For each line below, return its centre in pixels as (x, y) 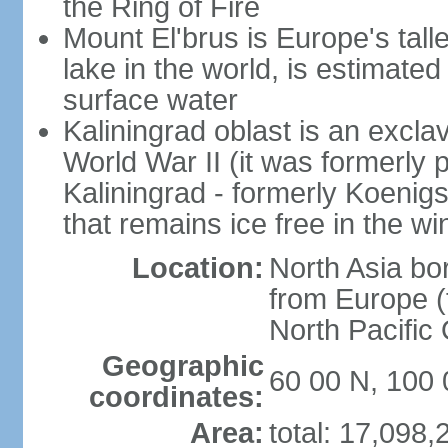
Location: (197, 268)
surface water (150, 100)
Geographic (182, 366)
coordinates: (176, 397)
